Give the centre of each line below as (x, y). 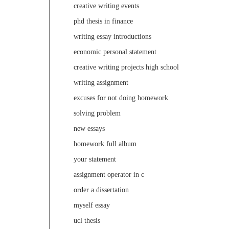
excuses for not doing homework (121, 98)
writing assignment (101, 83)
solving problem (97, 113)
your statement (95, 159)
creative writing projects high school (126, 67)
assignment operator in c (109, 175)
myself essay (92, 205)
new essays (89, 129)
